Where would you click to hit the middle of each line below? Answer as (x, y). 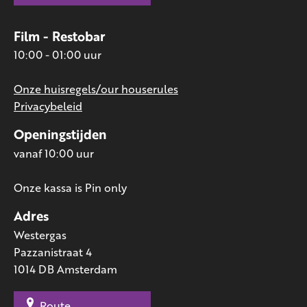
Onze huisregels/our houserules (96, 89)
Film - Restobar (60, 36)
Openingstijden (60, 134)
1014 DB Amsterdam (65, 269)
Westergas (40, 234)
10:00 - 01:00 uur (58, 55)
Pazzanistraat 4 (53, 251)
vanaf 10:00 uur (54, 153)
